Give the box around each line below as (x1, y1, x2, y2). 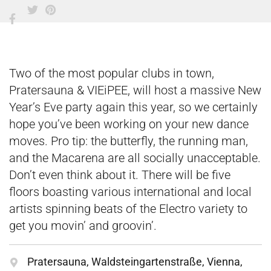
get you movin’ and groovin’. (9, 218, 157, 233)
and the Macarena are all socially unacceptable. (9, 150, 261, 165)
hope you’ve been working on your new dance (9, 116, 249, 131)
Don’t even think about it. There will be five (9, 167, 230, 182)
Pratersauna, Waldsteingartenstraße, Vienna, (27, 255, 243, 268)
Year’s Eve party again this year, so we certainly (9, 99, 258, 114)
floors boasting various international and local (9, 184, 252, 199)
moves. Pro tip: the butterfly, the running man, (9, 133, 248, 148)
